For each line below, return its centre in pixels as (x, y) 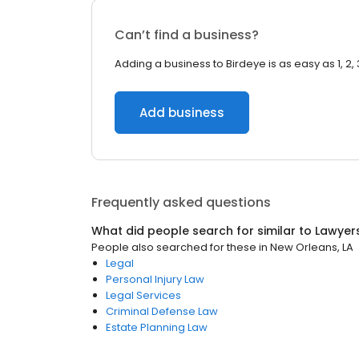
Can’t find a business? (187, 35)
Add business (182, 113)
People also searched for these (174, 247)
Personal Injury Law (155, 279)
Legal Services (143, 295)
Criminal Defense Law (162, 311)
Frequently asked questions (181, 202)
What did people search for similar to (203, 231)
